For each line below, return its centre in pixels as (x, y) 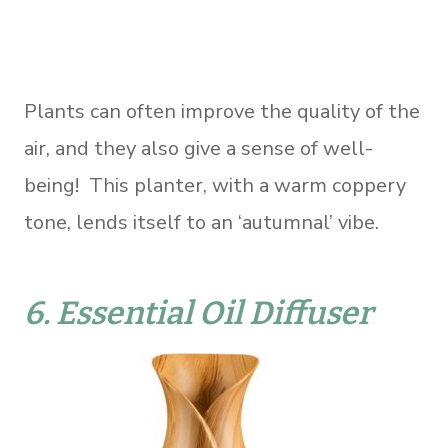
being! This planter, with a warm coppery (215, 185)
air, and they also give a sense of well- (198, 148)
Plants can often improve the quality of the (222, 111)
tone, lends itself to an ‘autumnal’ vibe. (201, 222)
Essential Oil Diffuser (214, 312)
